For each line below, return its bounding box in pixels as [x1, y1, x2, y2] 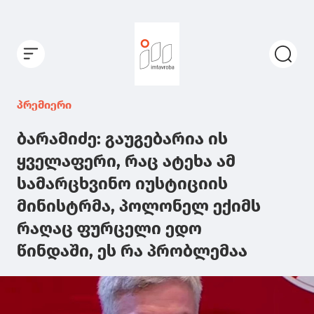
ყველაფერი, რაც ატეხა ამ [17, 151, 235, 171]
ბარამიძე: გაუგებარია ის [17, 128, 228, 149]
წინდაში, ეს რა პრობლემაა [17, 240, 247, 261]
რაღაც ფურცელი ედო [17, 218, 202, 238]
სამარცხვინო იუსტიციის [17, 173, 228, 193]
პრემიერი [17, 97, 71, 111]
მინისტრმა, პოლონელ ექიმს [17, 196, 261, 216]
